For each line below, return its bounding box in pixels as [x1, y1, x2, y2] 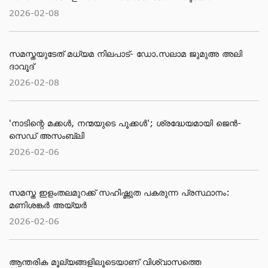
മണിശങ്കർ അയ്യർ [9, 200, 87, 210]
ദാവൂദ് [9, 61, 34, 71]
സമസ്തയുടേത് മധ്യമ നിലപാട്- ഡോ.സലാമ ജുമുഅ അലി [9, 48, 242, 59]
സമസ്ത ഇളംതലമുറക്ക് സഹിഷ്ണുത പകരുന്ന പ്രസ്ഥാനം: [9, 187, 230, 197]
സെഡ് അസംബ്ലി [9, 130, 84, 141]
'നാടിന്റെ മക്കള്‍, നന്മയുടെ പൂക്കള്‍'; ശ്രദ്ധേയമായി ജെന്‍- [9, 118, 241, 128]
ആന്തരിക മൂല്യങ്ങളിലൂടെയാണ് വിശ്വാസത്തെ [9, 257, 201, 267]
